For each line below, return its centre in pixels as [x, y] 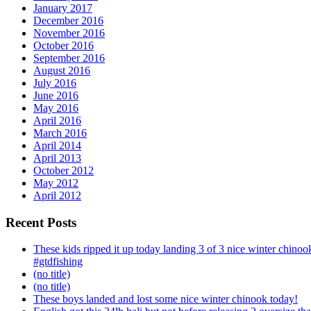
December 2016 [68, 20]
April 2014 [57, 145]
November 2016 [69, 33]
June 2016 [56, 95]
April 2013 [57, 158]
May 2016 [56, 108]
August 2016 [62, 70]
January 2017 [63, 8]
